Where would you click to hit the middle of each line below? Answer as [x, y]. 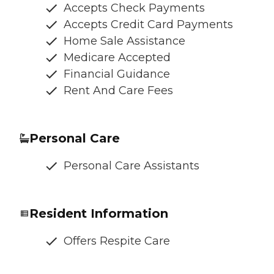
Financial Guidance [117, 74]
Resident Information [99, 213]
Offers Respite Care [117, 241]
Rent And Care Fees [118, 90]
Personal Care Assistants [131, 165]
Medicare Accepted [117, 57]
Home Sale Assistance [124, 41]
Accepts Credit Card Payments [148, 24]
